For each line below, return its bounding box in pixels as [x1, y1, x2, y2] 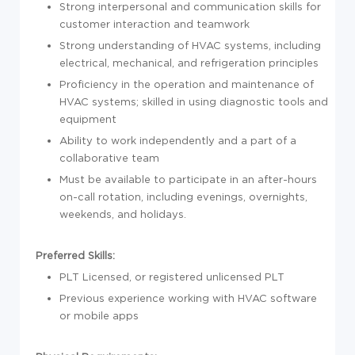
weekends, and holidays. [59, 208, 186, 219]
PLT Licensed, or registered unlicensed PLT [59, 271, 284, 282]
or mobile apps [59, 310, 139, 321]
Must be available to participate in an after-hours [59, 174, 317, 185]
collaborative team [59, 152, 159, 163]
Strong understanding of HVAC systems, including [59, 40, 321, 51]
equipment [59, 113, 116, 124]
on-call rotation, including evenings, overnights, [59, 191, 307, 202]
